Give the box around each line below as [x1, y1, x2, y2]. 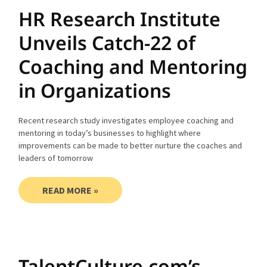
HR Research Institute [18, 5, 221, 32]
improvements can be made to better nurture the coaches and [18, 139, 243, 151]
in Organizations [18, 77, 172, 103]
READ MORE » [42, 184, 99, 196]
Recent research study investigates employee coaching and [18, 114, 234, 126]
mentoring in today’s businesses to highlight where [18, 127, 201, 138]
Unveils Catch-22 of [18, 29, 196, 55]
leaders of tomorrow [18, 152, 94, 163]
